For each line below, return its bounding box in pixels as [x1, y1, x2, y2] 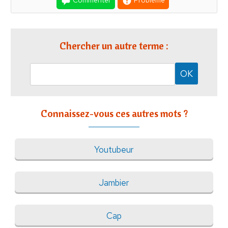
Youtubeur [94, 144, 134, 156]
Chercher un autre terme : [60, 39, 168, 52]
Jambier [99, 177, 129, 188]
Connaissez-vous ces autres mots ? [40, 107, 188, 120]
